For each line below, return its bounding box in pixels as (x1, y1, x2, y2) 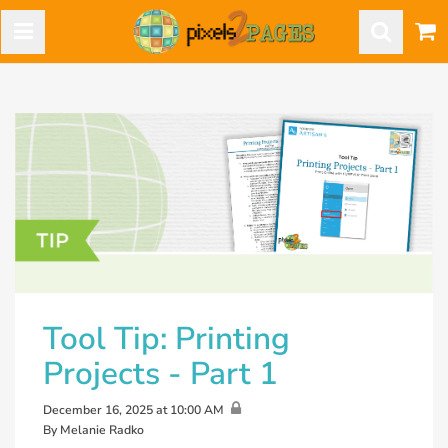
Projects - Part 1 (43, 351, 278, 395)
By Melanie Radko (43, 422, 144, 439)
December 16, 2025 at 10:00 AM (43, 402, 224, 419)
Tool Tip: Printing (43, 316, 290, 360)
